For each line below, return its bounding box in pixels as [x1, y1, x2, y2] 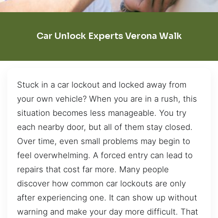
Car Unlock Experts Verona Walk [36, 31, 182, 42]
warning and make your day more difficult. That [17, 206, 198, 217]
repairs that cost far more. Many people [17, 164, 169, 174]
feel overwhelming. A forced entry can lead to [17, 150, 193, 160]
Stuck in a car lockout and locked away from [17, 79, 186, 90]
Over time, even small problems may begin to [17, 136, 190, 146]
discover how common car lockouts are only [17, 178, 186, 188]
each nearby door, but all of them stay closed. [17, 122, 193, 132]
